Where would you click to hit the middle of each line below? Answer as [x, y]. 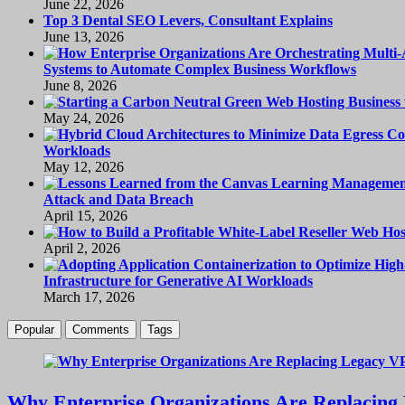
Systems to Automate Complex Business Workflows [200, 70]
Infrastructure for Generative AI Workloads [178, 281]
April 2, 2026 [82, 249]
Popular [34, 330]
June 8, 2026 [80, 86]
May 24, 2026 [84, 118]
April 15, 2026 [85, 216]
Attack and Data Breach [118, 200]
